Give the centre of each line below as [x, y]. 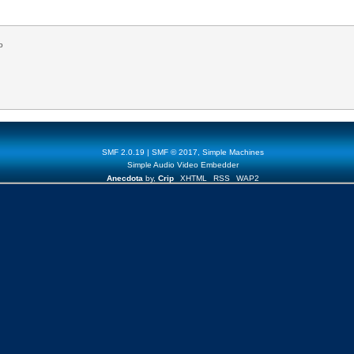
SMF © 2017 [175, 152]
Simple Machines [233, 152]
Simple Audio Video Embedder [183, 164]
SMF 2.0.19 [123, 152]
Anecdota [125, 178]
